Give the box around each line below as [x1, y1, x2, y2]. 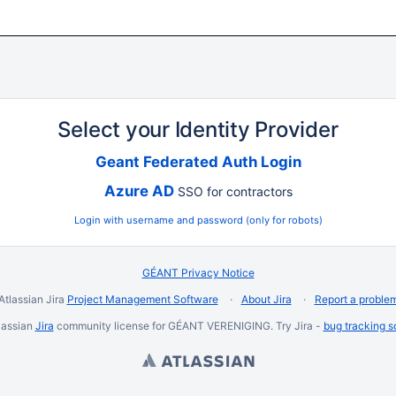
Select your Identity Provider [57, 117, 339, 142]
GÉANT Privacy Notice [141, 266, 255, 279]
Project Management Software [66, 293, 218, 306]
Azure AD [103, 182, 174, 200]
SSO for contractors [173, 184, 293, 199]
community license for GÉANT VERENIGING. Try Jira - [53, 319, 324, 332]
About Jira [240, 293, 292, 306]
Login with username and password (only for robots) [73, 214, 323, 226]
